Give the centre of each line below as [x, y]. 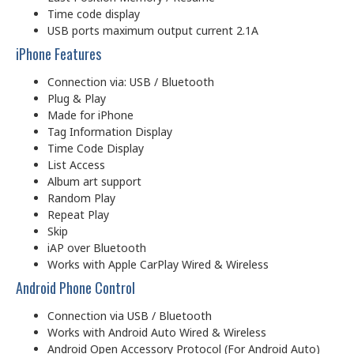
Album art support [96, 181]
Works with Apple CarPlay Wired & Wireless [158, 264]
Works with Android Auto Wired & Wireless [157, 332]
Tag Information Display [111, 131]
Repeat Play [80, 214]
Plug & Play [77, 98]
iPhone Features [58, 53]
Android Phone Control [75, 287]
